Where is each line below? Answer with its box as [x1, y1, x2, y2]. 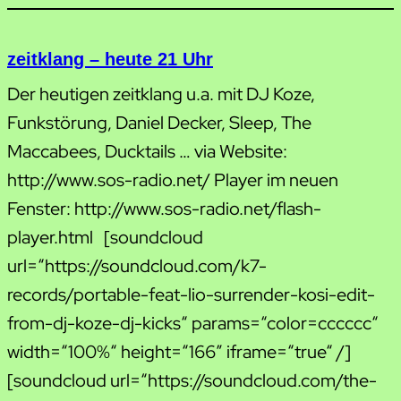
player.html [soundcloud [7, 225, 203, 249]
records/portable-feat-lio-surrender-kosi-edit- [7, 282, 375, 306]
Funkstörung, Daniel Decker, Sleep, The [7, 110, 311, 134]
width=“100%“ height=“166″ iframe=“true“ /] [7, 339, 351, 363]
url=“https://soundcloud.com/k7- [7, 253, 267, 277]
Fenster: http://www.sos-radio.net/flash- [7, 196, 321, 220]
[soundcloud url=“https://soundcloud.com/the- [7, 368, 377, 392]
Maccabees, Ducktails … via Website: [7, 139, 287, 163]
